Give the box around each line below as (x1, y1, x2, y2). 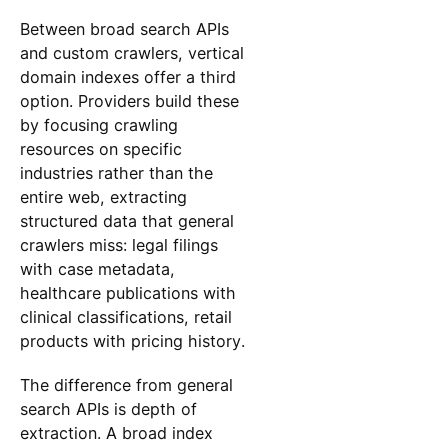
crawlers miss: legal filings (19, 234, 218, 255)
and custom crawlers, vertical (19, 42, 244, 63)
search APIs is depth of (19, 399, 197, 420)
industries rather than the (19, 162, 213, 183)
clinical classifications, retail (19, 306, 232, 327)
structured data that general (19, 210, 234, 231)
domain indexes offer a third (19, 66, 236, 87)
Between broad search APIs (19, 18, 229, 39)
